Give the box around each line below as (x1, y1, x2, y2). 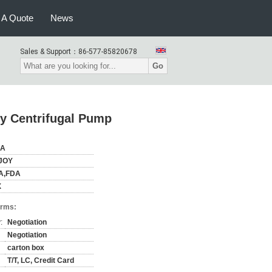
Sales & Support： (20, 47, 78, 56)
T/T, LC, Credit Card (7, 256, 74, 265)
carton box (7, 243, 44, 252)
